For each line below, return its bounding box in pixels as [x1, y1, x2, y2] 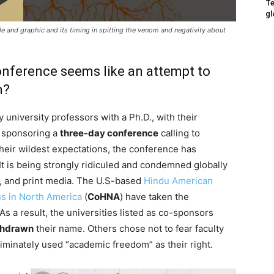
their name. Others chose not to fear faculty [34, 223, 224, 234]
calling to [158, 127, 200, 139]
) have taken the [120, 191, 189, 202]
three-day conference [60, 127, 158, 139]
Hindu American [144, 175, 213, 187]
